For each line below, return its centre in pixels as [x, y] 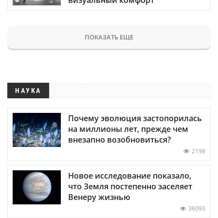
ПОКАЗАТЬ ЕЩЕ [109, 37]
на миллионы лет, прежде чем [128, 129]
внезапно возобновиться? [119, 140]
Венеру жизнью [99, 197]
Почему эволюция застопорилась [135, 118]
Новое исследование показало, [130, 176]
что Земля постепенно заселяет [130, 187]
